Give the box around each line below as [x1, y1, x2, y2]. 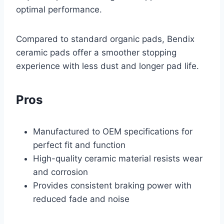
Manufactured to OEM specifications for [33, 126, 192, 137]
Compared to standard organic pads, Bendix [16, 34, 194, 44]
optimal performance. [16, 4, 102, 15]
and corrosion [33, 167, 88, 177]
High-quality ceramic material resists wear [33, 153, 202, 164]
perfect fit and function [33, 140, 125, 150]
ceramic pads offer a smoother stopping [16, 47, 176, 58]
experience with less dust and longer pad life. [16, 61, 199, 71]
